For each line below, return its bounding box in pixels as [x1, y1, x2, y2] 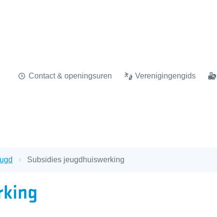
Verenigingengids [135, 72, 196, 80]
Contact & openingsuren [29, 72, 112, 80]
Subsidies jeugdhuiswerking [27, 155, 124, 164]
